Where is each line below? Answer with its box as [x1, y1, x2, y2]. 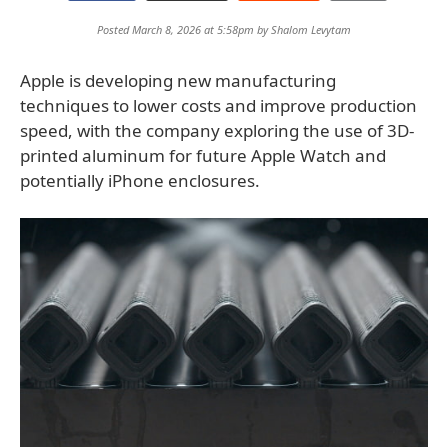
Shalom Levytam [271, 22, 351, 37]
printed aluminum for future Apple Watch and [20, 144, 386, 167]
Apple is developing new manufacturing [20, 69, 336, 92]
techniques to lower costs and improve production [20, 94, 417, 117]
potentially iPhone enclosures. [20, 169, 260, 192]
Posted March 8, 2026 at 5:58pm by [97, 22, 271, 37]
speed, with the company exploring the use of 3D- [20, 119, 414, 142]
